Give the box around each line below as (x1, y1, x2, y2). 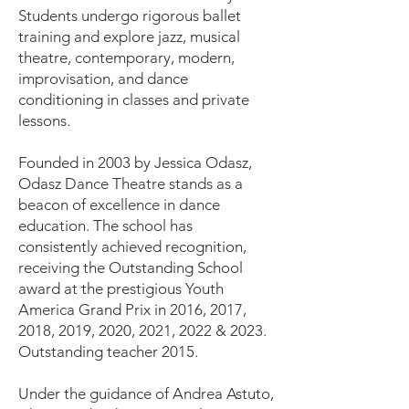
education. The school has (18, 216, 193, 235)
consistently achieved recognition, (18, 237, 246, 256)
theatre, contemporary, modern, (18, 48, 235, 67)
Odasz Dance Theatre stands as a (18, 174, 243, 193)
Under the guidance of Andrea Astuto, (18, 384, 274, 403)
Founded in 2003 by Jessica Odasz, (18, 153, 252, 172)
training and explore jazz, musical (18, 27, 240, 46)
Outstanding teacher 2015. (18, 342, 198, 361)
